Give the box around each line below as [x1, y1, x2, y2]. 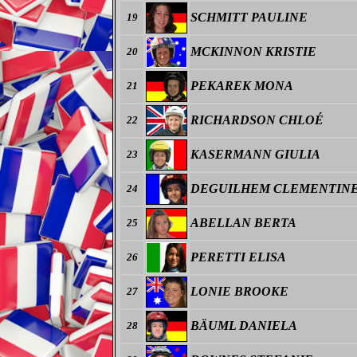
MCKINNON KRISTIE [190, 45, 316, 58]
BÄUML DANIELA [190, 319, 297, 332]
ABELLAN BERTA [190, 216, 296, 229]
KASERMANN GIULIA [190, 147, 320, 161]
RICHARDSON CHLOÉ [190, 113, 324, 127]
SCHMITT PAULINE [190, 10, 308, 24]
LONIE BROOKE [190, 284, 288, 298]
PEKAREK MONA [190, 79, 293, 92]
